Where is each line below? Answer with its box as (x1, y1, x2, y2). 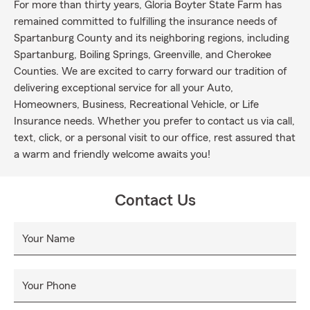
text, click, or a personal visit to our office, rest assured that (14, 132, 295, 143)
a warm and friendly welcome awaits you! (14, 149, 210, 160)
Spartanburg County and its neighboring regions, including (14, 33, 289, 44)
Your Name (22, 233, 75, 244)
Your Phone (22, 280, 76, 291)
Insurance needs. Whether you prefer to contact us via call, (14, 116, 295, 127)
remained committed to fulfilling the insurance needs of (14, 16, 277, 27)
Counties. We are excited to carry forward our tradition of (14, 66, 287, 77)
